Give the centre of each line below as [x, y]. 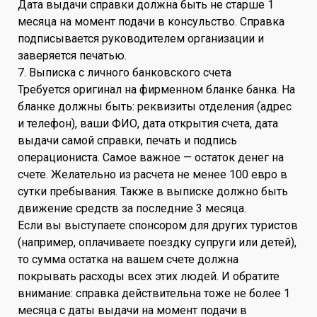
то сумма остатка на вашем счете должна [128, 259]
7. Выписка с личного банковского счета [125, 72]
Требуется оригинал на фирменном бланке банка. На [156, 89]
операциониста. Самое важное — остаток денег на [151, 157]
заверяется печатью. [72, 55]
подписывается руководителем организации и [141, 38]
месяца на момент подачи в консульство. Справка [151, 21]
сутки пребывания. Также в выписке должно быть [153, 191]
